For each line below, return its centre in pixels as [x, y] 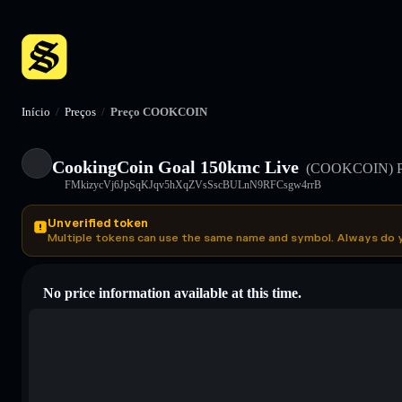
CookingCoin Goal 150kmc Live [175, 166]
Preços [80, 112]
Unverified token [98, 223]
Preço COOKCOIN [159, 112]
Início [36, 112]
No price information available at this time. [172, 293]
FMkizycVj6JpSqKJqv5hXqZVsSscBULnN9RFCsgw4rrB [193, 184]
